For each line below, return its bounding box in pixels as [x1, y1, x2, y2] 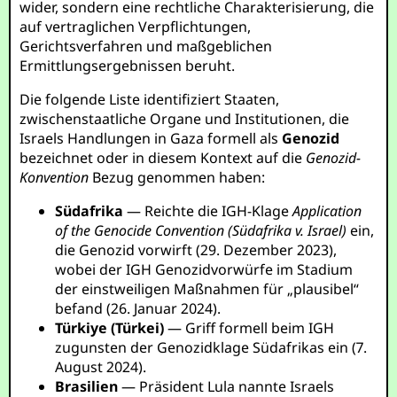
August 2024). [55, 357, 147, 377]
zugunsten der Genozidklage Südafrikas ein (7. [55, 338, 368, 357]
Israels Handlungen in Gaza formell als [19, 128, 283, 148]
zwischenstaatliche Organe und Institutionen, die [19, 109, 350, 128]
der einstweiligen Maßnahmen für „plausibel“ [55, 279, 360, 299]
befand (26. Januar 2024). [55, 299, 222, 318]
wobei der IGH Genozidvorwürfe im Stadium [55, 260, 354, 279]
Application [292, 201, 362, 221]
